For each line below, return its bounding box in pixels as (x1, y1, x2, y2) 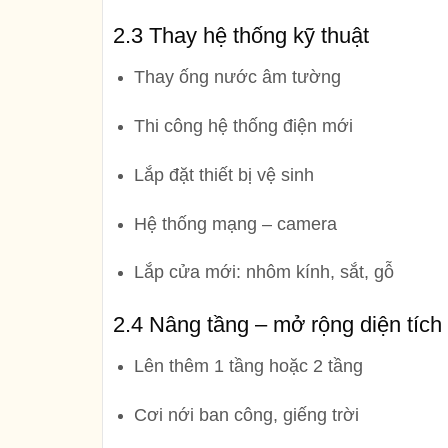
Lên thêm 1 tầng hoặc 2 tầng (133, 356, 363, 377)
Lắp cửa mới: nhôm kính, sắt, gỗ (133, 262, 394, 283)
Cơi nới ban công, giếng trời (133, 404, 359, 425)
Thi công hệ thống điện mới (133, 115, 353, 136)
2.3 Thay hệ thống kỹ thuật (113, 23, 369, 49)
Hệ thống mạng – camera (133, 213, 337, 234)
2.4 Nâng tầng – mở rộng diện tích (113, 312, 442, 338)
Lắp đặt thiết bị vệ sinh (133, 164, 314, 185)
